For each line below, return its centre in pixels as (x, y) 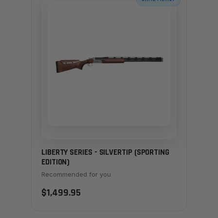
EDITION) (56, 162)
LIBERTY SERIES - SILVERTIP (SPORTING (105, 152)
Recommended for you (76, 174)
